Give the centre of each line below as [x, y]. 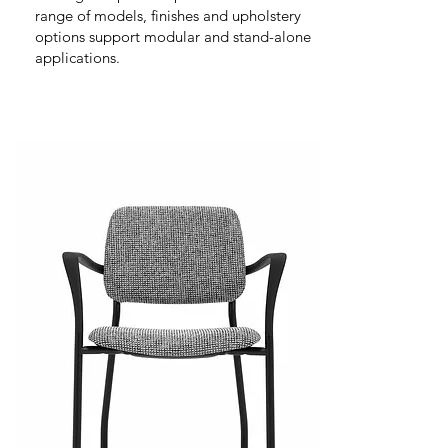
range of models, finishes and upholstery [168, 15]
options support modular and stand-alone [173, 36]
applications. [77, 57]
